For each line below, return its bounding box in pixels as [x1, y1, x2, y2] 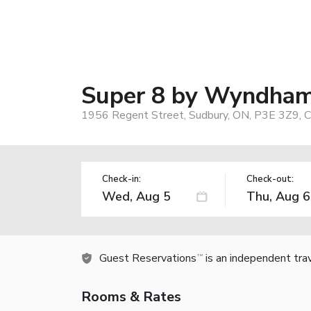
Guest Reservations [99, 250, 196, 266]
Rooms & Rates [81, 287, 181, 306]
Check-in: [102, 172, 141, 185]
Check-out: [246, 172, 294, 185]
